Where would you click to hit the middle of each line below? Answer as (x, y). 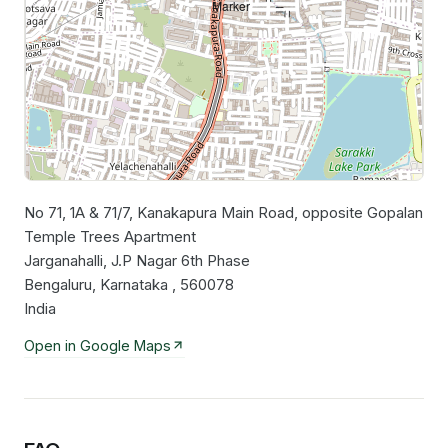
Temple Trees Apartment (110, 236)
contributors (383, 212)
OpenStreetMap (307, 212)
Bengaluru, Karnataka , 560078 (129, 284)
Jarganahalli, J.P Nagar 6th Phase (137, 260)
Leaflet (223, 212)
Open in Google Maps (97, 345)
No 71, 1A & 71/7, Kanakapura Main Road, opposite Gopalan (223, 212)
